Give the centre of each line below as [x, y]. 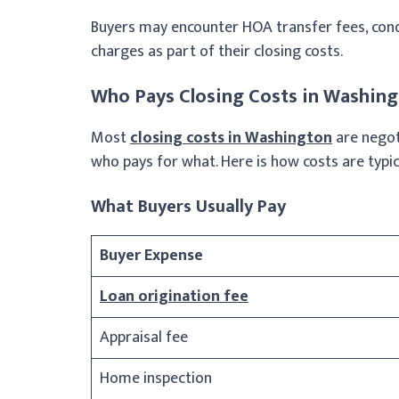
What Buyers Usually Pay [188, 206]
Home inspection [156, 378]
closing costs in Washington [231, 138]
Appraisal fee [144, 337]
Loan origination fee [174, 296]
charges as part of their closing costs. [217, 51]
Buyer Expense [151, 255]
